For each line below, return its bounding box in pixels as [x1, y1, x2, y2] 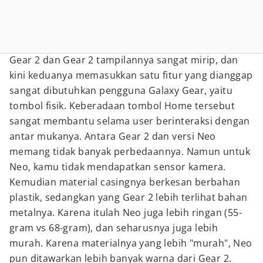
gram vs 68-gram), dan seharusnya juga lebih [9, 221, 218, 234]
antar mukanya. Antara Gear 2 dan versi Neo [9, 130, 216, 143]
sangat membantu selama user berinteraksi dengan [9, 114, 250, 127]
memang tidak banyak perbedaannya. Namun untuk [9, 145, 250, 158]
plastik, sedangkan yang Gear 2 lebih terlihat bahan [9, 191, 248, 204]
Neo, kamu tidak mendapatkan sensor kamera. [9, 160, 226, 173]
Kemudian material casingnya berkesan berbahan [9, 176, 240, 188]
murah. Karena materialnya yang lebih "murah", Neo [9, 237, 252, 249]
